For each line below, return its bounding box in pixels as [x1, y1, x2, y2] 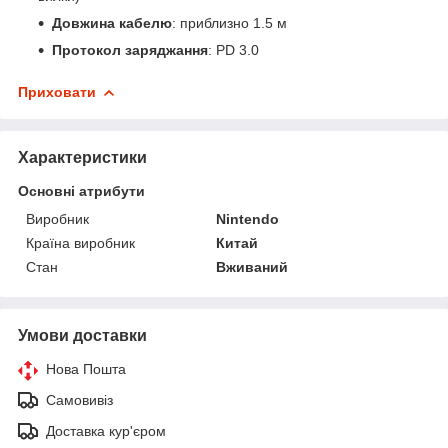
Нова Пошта [46, 360, 126, 377]
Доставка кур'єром [46, 422, 166, 439]
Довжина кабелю [52, 14, 172, 31]
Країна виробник [26, 234, 135, 251]
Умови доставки [18, 326, 147, 344]
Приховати [18, 83, 96, 100]
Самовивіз [46, 391, 113, 408]
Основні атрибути [18, 182, 145, 199]
